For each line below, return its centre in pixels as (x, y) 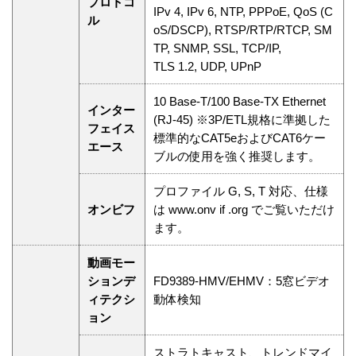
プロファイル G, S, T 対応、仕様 (241, 192)
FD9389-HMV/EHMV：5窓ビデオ (242, 281)
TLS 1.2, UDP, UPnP (207, 67)
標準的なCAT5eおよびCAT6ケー (240, 138)
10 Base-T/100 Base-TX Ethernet (240, 102)
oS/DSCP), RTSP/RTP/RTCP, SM (243, 30)
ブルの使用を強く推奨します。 (237, 157)
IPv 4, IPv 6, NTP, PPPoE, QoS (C (243, 12)
